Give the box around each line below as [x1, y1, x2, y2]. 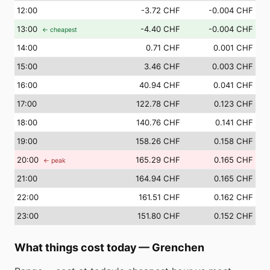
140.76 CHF [136, 118, 180, 127]
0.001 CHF [213, 43, 253, 52]
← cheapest [42, 26, 77, 34]
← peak [43, 157, 66, 165]
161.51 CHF [139, 192, 180, 202]
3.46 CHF [144, 61, 180, 71]
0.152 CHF [214, 211, 253, 221]
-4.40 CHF [140, 24, 180, 34]
